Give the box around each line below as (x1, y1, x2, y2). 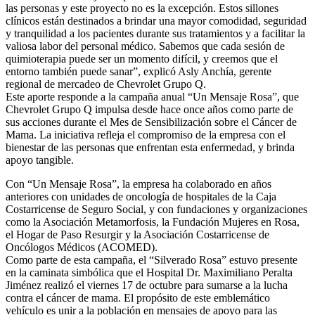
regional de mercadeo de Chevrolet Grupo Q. (6, 78, 206, 91)
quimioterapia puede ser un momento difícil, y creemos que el (6, 53, 278, 65)
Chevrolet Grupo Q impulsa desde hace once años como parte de (6, 103, 293, 116)
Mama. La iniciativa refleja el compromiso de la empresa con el (6, 129, 285, 141)
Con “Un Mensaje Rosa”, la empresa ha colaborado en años (6, 178, 271, 191)
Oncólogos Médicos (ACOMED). (6, 241, 157, 254)
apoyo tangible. (6, 154, 74, 167)
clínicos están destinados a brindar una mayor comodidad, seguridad (6, 15, 307, 27)
